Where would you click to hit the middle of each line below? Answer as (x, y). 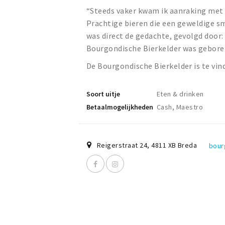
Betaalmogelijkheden (120, 107)
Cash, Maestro (180, 107)
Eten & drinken (180, 94)
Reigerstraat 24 (122, 145)
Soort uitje (103, 94)
